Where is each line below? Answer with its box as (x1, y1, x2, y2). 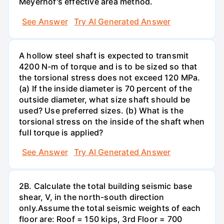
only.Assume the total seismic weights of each (19, 203, 201, 213)
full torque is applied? (19, 127, 103, 137)
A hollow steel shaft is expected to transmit (19, 50, 189, 60)
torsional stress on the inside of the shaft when (19, 116, 205, 126)
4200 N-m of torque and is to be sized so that (19, 61, 197, 71)
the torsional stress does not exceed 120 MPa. (19, 72, 200, 82)
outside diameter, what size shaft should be (19, 94, 190, 104)
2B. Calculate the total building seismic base (19, 181, 192, 191)
